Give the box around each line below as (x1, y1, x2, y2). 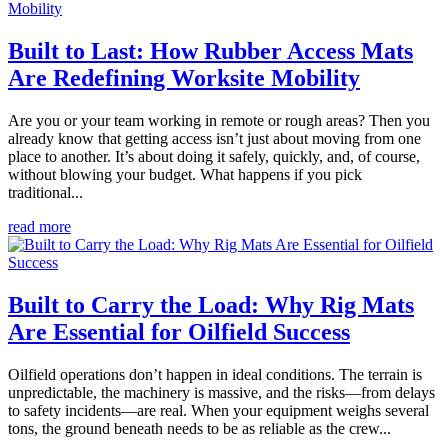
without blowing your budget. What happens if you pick (8, 166, 362, 184)
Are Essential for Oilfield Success (8, 319, 350, 346)
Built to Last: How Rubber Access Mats (8, 38, 413, 65)
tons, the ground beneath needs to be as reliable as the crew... (8, 420, 391, 438)
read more (8, 218, 71, 236)
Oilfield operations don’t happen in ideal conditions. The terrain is (8, 366, 422, 384)
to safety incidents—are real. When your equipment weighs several (8, 402, 429, 420)
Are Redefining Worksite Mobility (8, 65, 360, 92)
